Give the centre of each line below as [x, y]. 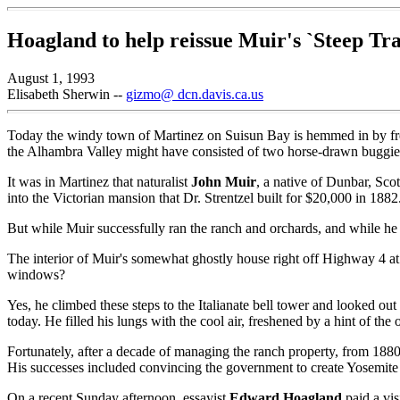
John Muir [224, 181]
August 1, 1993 [51, 78]
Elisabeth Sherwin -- [67, 94]
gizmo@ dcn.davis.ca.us [195, 94]
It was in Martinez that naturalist [99, 181]
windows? [36, 274]
